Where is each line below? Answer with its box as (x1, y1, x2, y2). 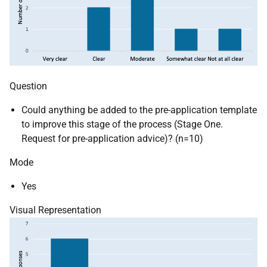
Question (10, 80, 47, 92)
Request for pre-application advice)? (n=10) (21, 133, 203, 145)
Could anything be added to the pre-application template (21, 104, 257, 116)
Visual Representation (10, 204, 101, 216)
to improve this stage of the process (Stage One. (21, 119, 223, 131)
